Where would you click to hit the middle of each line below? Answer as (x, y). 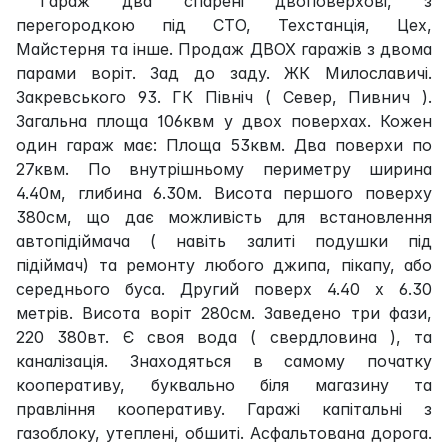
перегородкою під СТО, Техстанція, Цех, (224, 24)
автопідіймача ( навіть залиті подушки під (224, 240)
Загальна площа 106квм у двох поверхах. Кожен (224, 120)
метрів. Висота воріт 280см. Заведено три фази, (224, 312)
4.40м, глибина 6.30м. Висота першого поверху (224, 192)
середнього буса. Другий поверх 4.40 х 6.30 (224, 288)
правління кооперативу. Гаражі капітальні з (224, 408)
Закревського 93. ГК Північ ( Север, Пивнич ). (224, 96)
